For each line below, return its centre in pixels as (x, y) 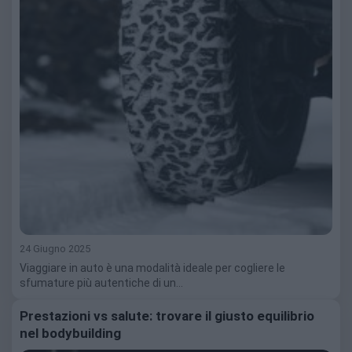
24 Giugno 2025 (55, 249)
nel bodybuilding (70, 334)
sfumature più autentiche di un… (101, 283)
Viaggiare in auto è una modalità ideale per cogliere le (152, 268)
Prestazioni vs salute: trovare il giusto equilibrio (167, 316)
